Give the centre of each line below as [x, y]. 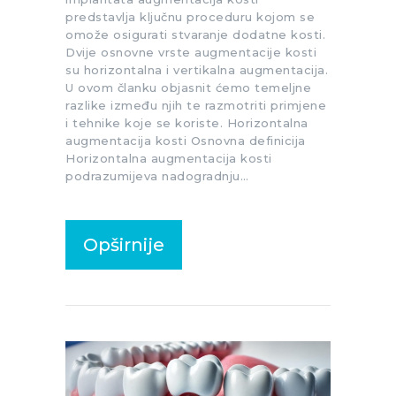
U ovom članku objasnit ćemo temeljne [188, 87]
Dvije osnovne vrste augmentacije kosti [191, 52]
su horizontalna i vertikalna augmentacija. [197, 69]
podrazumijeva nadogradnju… [157, 175]
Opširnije [124, 244]
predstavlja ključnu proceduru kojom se [190, 16]
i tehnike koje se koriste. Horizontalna [187, 122]
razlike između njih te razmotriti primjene [196, 105]
